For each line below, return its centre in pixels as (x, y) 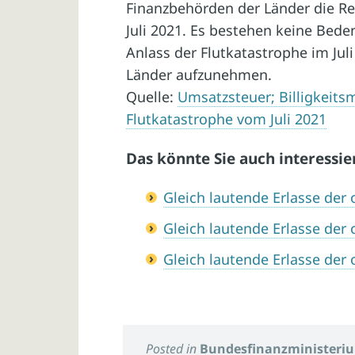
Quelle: (152, 96)
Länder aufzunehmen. (199, 74)
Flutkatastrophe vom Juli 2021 (227, 118)
